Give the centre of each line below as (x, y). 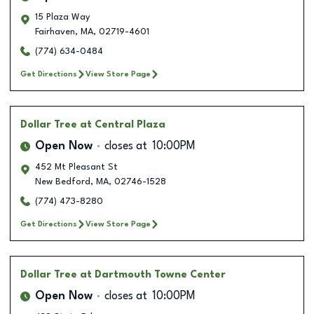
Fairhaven (55, 32)
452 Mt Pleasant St (76, 167)
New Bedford (63, 182)
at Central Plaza (123, 124)
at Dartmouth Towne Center (153, 274)
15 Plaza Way (62, 17)
